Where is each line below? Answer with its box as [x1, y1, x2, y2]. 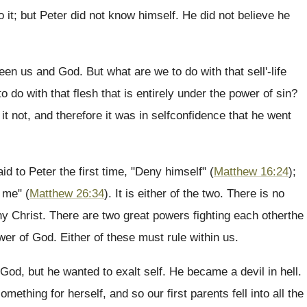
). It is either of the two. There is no [104, 187, 284, 200]
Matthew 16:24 [214, 165, 288, 178]
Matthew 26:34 [29, 187, 104, 200]
